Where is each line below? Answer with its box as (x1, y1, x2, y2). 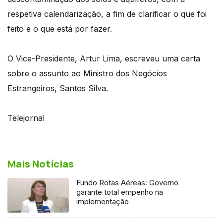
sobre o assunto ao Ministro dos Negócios (7, 68, 167, 78)
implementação (76, 196, 129, 206)
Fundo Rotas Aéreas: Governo (76, 177, 179, 187)
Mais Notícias (7, 157, 74, 170)
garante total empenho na (76, 187, 164, 197)
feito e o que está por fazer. (7, 23, 112, 34)
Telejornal (7, 112, 45, 123)
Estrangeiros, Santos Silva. (7, 83, 108, 93)
